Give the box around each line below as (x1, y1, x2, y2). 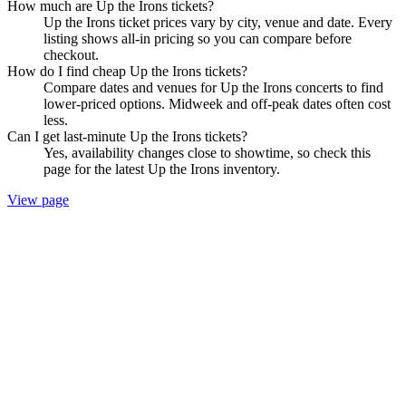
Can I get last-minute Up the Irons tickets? (7, 128, 247, 144)
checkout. (43, 46, 99, 63)
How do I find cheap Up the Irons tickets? (7, 63, 247, 79)
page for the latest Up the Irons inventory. (43, 160, 280, 177)
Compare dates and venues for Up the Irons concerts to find (43, 79, 383, 95)
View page (7, 191, 69, 208)
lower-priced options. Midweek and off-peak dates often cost (43, 95, 391, 111)
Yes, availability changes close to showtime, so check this (43, 144, 371, 160)
